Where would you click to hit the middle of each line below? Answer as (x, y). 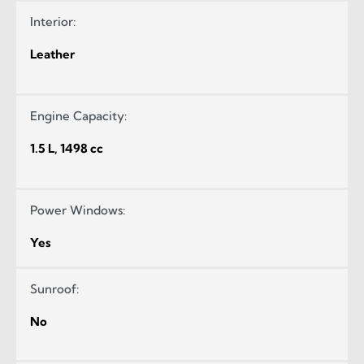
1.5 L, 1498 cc (67, 148)
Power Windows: (78, 210)
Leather (52, 54)
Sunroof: (54, 288)
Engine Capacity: (78, 115)
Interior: (53, 22)
